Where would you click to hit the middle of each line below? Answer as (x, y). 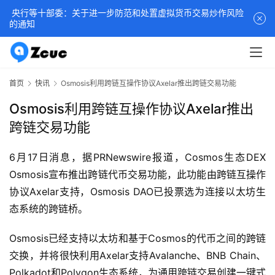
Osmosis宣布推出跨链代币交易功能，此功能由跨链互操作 (137, 175)
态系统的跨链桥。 (48, 209)
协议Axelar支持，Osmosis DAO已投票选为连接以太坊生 (137, 192)
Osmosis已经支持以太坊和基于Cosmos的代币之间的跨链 (137, 238)
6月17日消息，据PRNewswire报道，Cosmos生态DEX (137, 157)
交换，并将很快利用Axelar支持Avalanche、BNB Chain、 (137, 256)
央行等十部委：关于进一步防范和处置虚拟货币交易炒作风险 (126, 13)
